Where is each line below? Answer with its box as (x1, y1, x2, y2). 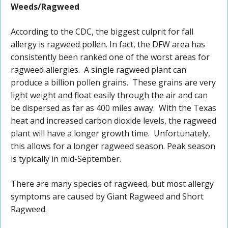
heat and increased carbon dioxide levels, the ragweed (11, 115, 216, 127)
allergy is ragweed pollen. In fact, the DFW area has (11, 39, 205, 50)
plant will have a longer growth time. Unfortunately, (11, 128, 210, 139)
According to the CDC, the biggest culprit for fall (11, 26, 193, 38)
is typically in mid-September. (11, 153, 121, 165)
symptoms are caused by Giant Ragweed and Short (11, 191, 204, 203)
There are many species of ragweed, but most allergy (11, 178, 214, 190)
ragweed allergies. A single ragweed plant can (11, 64, 186, 76)
